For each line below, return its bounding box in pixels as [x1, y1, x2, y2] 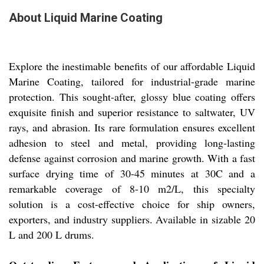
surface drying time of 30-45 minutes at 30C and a [9, 166, 255, 181]
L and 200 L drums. [9, 227, 94, 242]
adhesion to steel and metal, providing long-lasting [9, 136, 255, 150]
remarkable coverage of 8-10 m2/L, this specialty [9, 181, 255, 196]
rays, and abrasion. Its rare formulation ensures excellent [9, 120, 255, 135]
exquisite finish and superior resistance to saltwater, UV [9, 105, 255, 120]
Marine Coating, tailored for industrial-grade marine [9, 74, 255, 89]
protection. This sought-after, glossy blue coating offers [9, 90, 255, 104]
